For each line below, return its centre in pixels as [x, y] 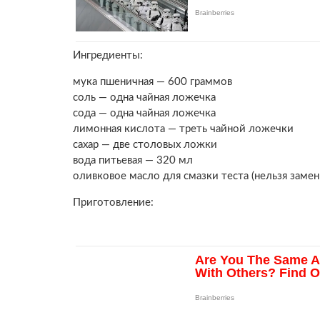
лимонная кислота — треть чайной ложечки [183, 129]
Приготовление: [113, 203]
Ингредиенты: [108, 56]
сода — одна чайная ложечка [144, 114]
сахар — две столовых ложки [145, 145]
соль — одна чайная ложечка [144, 98]
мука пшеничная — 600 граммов [152, 82]
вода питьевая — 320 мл [133, 161]
